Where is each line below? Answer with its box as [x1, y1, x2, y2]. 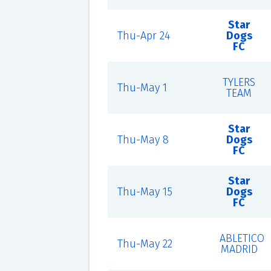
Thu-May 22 [117, 237, 172, 250]
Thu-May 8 [117, 133, 169, 146]
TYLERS [223, 76, 256, 89]
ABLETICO [219, 232, 264, 245]
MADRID [220, 243, 258, 256]
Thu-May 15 [117, 185, 172, 198]
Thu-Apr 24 [117, 29, 170, 42]
